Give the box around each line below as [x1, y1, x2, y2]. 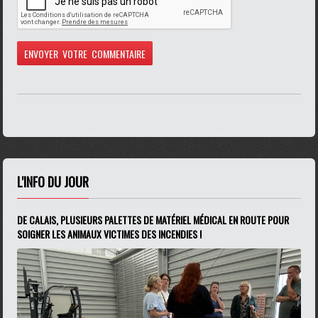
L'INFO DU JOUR [17, 172, 89, 191]
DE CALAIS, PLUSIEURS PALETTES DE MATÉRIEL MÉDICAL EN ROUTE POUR [17, 212, 290, 227]
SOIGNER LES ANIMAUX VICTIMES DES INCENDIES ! [17, 226, 202, 241]
